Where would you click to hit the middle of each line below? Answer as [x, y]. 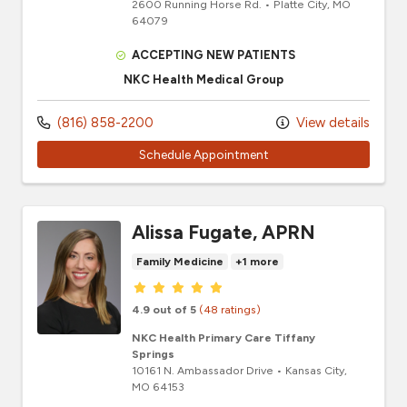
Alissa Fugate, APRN [223, 232]
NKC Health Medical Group [203, 80]
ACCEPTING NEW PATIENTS [214, 55]
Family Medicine [180, 261]
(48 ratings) [230, 309]
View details [331, 123]
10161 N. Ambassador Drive [203, 370]
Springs [153, 353]
